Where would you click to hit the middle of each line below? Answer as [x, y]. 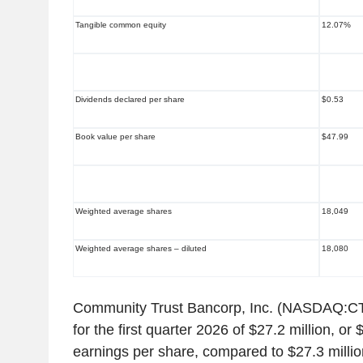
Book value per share [115, 137]
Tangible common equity [121, 25]
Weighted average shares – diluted [141, 249]
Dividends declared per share [130, 100]
